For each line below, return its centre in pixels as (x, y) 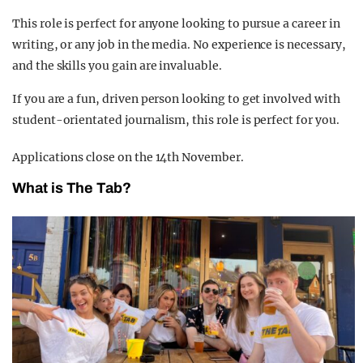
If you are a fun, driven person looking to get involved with (176, 99)
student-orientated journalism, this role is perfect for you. (176, 120)
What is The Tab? (72, 188)
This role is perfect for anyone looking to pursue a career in (176, 24)
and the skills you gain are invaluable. (117, 66)
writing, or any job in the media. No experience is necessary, (179, 45)
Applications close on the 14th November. (128, 158)
